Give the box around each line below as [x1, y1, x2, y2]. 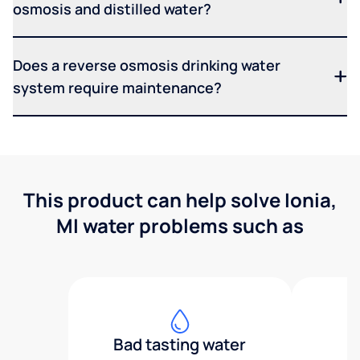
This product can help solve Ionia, [23, 186, 337, 214]
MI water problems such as [56, 212, 304, 239]
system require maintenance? [13, 78, 222, 98]
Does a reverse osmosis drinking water [13, 55, 280, 76]
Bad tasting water [113, 333, 247, 356]
